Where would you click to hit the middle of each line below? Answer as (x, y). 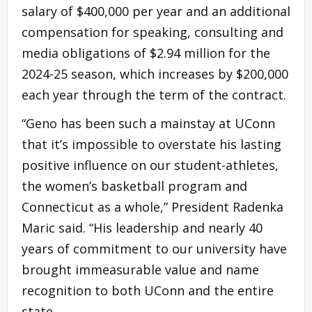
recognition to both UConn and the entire (148, 291)
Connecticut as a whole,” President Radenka (153, 207)
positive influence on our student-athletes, (150, 165)
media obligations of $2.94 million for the (146, 53)
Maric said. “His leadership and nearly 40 (142, 228)
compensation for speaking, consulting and (153, 32)
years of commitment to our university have (154, 249)
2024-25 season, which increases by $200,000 (155, 74)
